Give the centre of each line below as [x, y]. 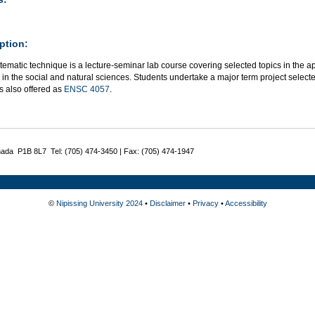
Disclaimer [167, 203]
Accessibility [246, 203]
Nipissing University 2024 [99, 203]
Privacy [205, 203]
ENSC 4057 [87, 89]
